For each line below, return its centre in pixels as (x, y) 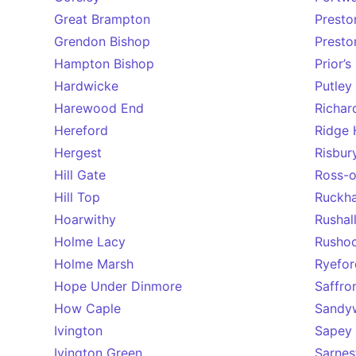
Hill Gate (80, 175)
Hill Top (77, 197)
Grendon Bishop (102, 41)
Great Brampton (102, 19)
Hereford (81, 130)
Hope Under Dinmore (118, 286)
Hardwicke (86, 86)
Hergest (78, 153)
